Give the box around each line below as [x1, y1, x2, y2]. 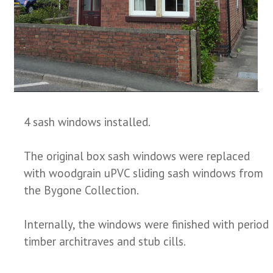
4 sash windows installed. [23, 114, 151, 129]
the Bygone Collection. [23, 182, 139, 197]
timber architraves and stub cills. [23, 233, 186, 249]
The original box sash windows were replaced [23, 148, 250, 163]
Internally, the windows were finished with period [23, 216, 269, 232]
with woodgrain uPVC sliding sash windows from [23, 165, 263, 180]
